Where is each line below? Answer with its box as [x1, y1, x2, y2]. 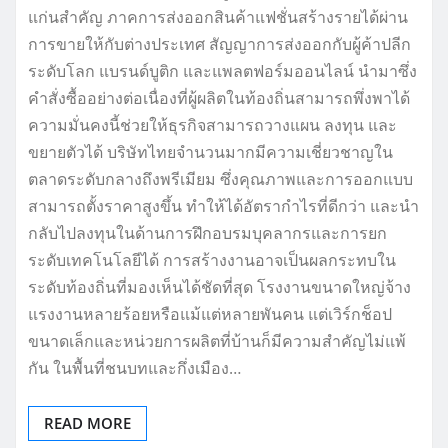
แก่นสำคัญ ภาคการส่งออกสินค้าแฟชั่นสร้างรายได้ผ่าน [28, 6, 408, 29]
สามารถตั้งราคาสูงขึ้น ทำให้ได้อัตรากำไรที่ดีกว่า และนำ [28, 195, 419, 218]
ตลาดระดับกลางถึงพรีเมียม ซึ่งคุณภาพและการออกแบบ [28, 168, 413, 191]
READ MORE [44, 413, 131, 434]
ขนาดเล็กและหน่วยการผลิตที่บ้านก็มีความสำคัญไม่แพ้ [28, 330, 406, 353]
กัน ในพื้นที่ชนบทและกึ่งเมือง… [28, 357, 241, 380]
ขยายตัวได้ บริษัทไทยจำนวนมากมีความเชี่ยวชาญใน [28, 141, 393, 164]
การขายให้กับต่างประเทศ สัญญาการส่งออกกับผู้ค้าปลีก [28, 33, 411, 56]
